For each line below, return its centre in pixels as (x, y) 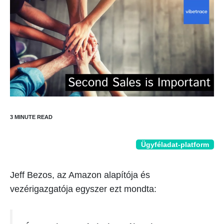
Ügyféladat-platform (175, 144)
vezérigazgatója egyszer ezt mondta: (83, 189)
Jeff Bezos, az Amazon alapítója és (80, 175)
